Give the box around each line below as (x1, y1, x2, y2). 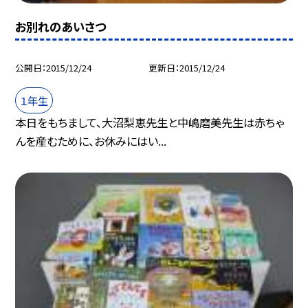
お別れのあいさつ (15, 17, 107, 35)
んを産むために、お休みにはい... (15, 133, 167, 150)
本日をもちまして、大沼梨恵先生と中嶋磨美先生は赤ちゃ (15, 114, 285, 131)
